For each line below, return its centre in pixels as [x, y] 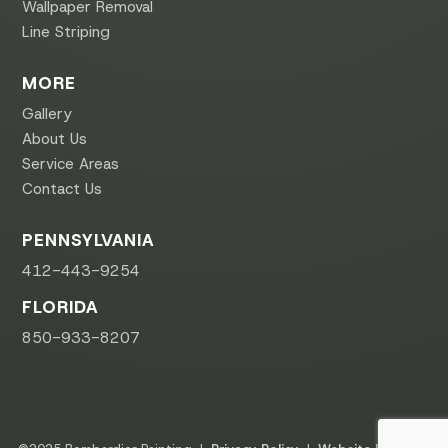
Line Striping [66, 31]
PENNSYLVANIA [88, 239]
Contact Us [62, 188]
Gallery [47, 113]
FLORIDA [60, 306]
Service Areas [71, 163]
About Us [55, 138]
